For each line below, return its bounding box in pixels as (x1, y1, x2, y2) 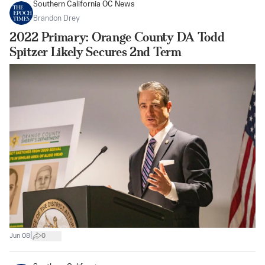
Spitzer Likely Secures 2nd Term (9, 44, 182, 60)
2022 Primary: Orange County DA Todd (9, 30, 225, 45)
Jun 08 (9, 232, 30, 240)
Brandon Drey (33, 15, 80, 23)
